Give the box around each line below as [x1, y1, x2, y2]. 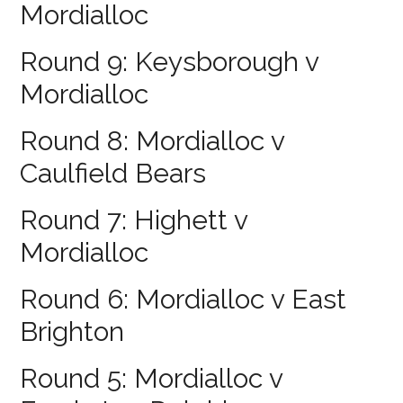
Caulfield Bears [20, 157, 207, 189]
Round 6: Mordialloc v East [20, 282, 347, 315]
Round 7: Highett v [20, 203, 248, 236]
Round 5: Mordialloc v [20, 362, 283, 394]
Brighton [20, 315, 125, 347]
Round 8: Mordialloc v [20, 124, 285, 157]
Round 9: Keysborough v [20, 45, 319, 77]
